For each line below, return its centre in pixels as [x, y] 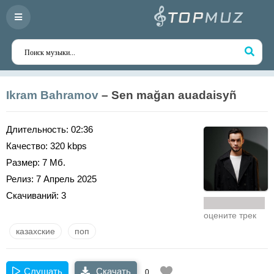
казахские [35, 231]
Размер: [23, 162]
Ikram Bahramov [52, 95]
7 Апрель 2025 [65, 179]
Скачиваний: [32, 195]
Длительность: [37, 129]
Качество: [27, 146]
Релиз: [20, 179]
